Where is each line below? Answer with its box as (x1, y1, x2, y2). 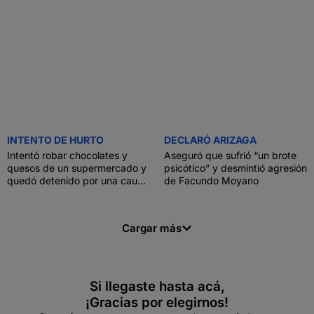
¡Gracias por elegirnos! (86, 294, 228, 310)
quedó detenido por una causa (7, 175, 148, 186)
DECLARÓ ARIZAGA (164, 134, 257, 146)
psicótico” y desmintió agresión (164, 162, 307, 174)
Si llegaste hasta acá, (89, 278, 225, 294)
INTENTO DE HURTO (7, 134, 104, 146)
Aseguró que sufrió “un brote (164, 149, 296, 161)
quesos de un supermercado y (7, 162, 146, 174)
